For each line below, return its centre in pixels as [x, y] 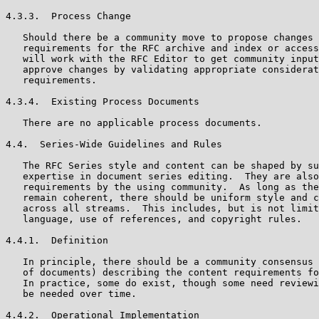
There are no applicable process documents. [134, 122]
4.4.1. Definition [57, 240]
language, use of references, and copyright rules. [154, 219]
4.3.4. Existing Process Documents [103, 101]
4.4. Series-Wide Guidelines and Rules [114, 144]
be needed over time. [71, 293]
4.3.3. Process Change [68, 16]
